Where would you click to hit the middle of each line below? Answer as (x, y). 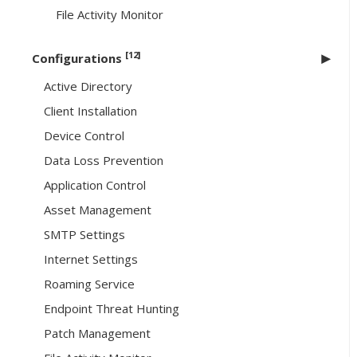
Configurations (78, 59)
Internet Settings (91, 259)
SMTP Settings (84, 235)
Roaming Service (89, 284)
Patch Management (97, 333)
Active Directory (88, 86)
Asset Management (98, 210)
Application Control (95, 185)
